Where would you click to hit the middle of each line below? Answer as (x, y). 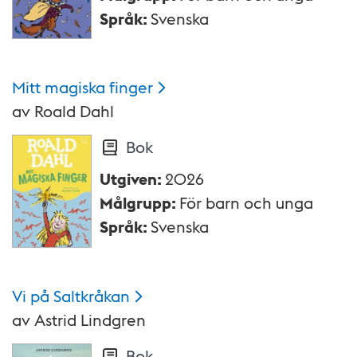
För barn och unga (246, 203)
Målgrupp (135, 203)
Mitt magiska (59, 87)
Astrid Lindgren (90, 320)
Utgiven (128, 179)
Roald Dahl (74, 111)
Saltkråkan (92, 296)
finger (131, 87)
